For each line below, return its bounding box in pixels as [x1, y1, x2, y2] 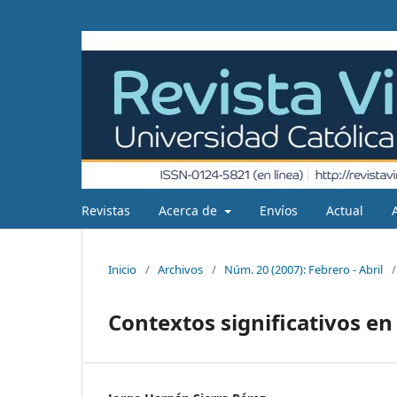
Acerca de [159, 201, 221, 219]
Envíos [259, 201, 298, 219]
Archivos [158, 261, 203, 277]
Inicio [108, 261, 136, 277]
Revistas [82, 201, 130, 219]
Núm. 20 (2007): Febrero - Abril [224, 261, 383, 277]
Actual [325, 201, 363, 219]
